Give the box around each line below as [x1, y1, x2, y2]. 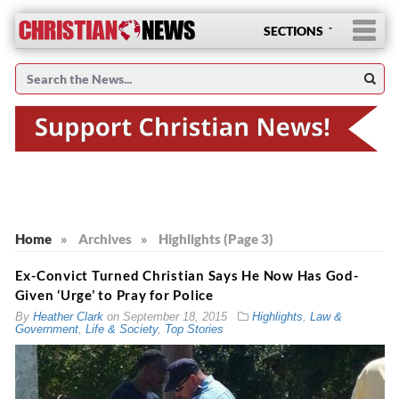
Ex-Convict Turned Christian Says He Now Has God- [14, 266, 359, 283]
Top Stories [164, 322, 224, 336]
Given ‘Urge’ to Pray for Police [14, 286, 214, 303]
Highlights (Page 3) [158, 230, 273, 247]
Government [14, 322, 78, 336]
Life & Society [85, 322, 158, 336]
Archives [77, 230, 132, 247]
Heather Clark [32, 309, 103, 323]
